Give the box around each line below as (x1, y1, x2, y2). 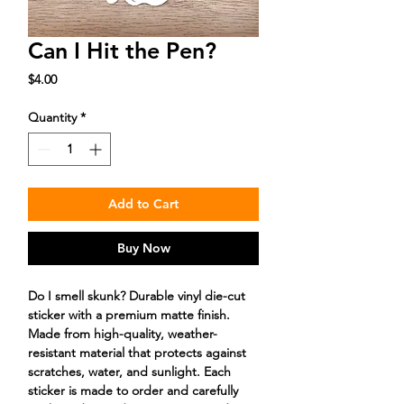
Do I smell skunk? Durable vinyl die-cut (28, 287, 245, 304)
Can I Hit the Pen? (28, 36, 216, 64)
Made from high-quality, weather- (28, 325, 217, 342)
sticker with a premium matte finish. (28, 306, 230, 323)
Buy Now (116, 239, 170, 256)
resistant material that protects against (28, 344, 246, 361)
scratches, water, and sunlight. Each (28, 363, 231, 380)
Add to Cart (108, 195, 179, 212)
